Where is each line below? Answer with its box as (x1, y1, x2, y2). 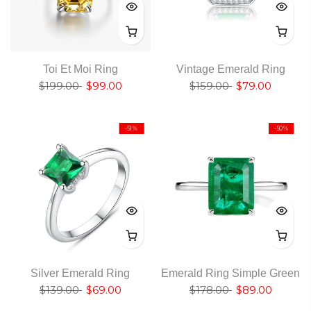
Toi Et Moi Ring (42, 62, 118, 75)
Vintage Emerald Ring (176, 62, 285, 75)
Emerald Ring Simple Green (161, 267, 301, 280)
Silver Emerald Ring (31, 267, 131, 280)
